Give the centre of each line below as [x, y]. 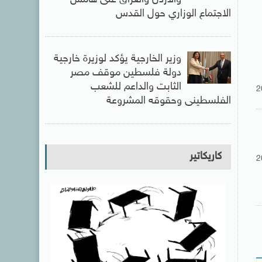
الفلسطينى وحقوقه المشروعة [168, 101]
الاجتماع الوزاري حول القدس [173, 14]
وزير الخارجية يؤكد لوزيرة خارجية [117, 59]
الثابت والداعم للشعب [136, 87]
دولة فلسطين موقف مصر [125, 73]
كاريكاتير [205, 156]
